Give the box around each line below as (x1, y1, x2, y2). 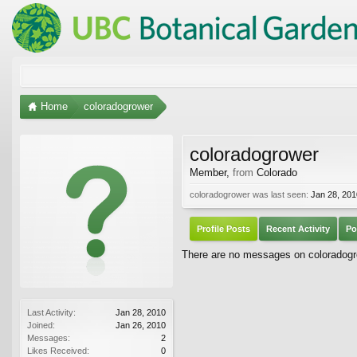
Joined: (27, 320, 55, 330)
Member (190, 166, 226, 178)
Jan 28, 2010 (116, 307, 166, 317)
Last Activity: (27, 307, 76, 317)
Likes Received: (27, 345, 89, 355)
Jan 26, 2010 (116, 320, 166, 330)
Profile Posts (197, 223, 250, 233)
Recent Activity (266, 223, 330, 233)
